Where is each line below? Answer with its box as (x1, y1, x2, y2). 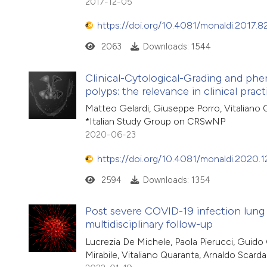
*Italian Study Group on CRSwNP (85, 116, 225, 128)
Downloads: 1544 (142, 41, 211, 52)
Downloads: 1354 (142, 175, 210, 186)
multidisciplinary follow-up (85, 218, 213, 231)
